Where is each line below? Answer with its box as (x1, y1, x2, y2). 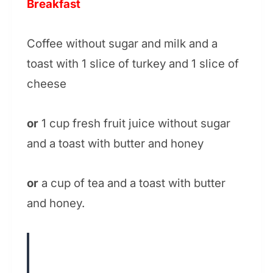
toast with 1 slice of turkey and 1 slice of (27, 57, 239, 71)
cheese (27, 77, 66, 91)
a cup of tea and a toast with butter (38, 176, 225, 191)
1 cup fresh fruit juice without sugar (38, 116, 230, 131)
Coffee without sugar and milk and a (27, 37, 218, 51)
